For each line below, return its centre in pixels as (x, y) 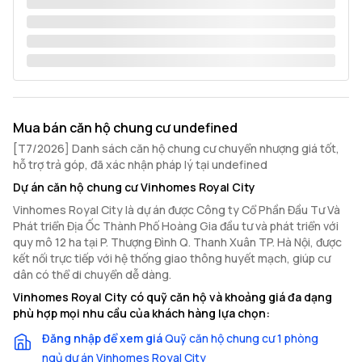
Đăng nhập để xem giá (102, 338)
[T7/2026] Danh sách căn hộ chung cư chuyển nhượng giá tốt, (176, 148)
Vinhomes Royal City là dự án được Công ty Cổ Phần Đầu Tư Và (177, 210)
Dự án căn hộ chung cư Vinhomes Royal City (134, 187)
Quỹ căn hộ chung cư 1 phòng (242, 338)
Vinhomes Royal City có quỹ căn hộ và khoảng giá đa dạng (173, 297)
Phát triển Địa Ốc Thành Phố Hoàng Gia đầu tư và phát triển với (176, 226)
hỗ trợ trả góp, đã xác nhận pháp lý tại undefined (140, 164)
